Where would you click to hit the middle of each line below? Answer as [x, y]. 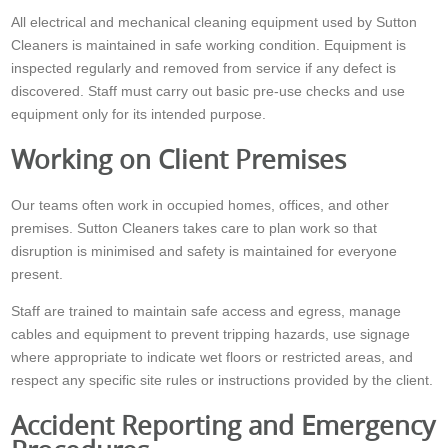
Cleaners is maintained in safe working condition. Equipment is [209, 45]
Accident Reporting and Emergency [223, 424]
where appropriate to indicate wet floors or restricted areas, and [212, 356]
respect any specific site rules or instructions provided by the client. [222, 379]
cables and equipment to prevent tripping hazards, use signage [211, 333]
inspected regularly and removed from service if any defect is [204, 68]
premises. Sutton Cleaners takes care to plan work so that [194, 227]
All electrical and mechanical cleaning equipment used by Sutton [214, 22]
